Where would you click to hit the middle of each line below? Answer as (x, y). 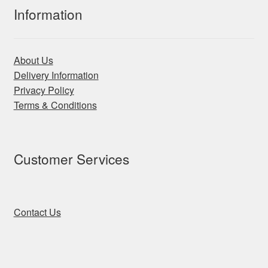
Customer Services (71, 158)
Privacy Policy (44, 90)
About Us (33, 60)
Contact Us (37, 212)
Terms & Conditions (55, 105)
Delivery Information (56, 75)
